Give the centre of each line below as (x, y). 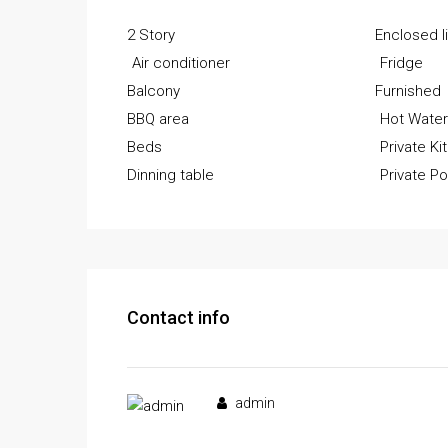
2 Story (151, 35)
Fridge (402, 63)
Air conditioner (181, 63)
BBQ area (158, 119)
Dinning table (170, 175)
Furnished (408, 91)
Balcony (153, 91)
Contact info (178, 318)
